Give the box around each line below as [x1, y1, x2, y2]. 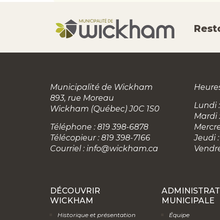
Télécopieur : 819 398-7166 [50, 133, 150, 142]
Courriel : [50, 143, 86, 153]
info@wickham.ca [86, 143, 158, 153]
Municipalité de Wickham [50, 82, 153, 92]
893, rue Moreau [50, 93, 114, 103]
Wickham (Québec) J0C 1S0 [50, 104, 160, 113]
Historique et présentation [57, 211, 136, 219]
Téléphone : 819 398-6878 [50, 122, 148, 132]
